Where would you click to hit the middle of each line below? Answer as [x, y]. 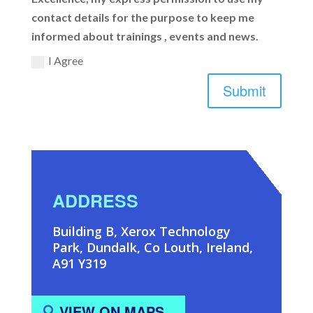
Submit [245, 91]
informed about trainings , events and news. [145, 36]
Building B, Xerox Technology [141, 232]
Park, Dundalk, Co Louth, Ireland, [152, 248]
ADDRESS [95, 201]
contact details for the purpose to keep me [143, 17]
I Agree [66, 60]
